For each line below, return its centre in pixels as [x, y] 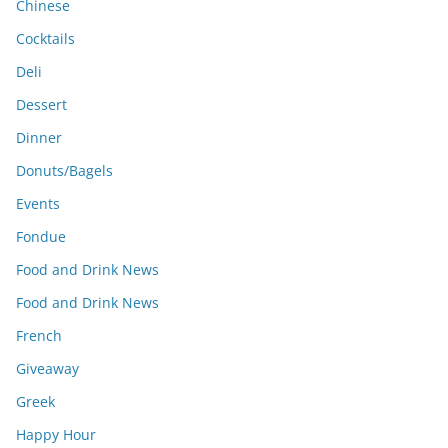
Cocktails [45, 38]
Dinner [39, 137]
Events [38, 203]
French [39, 335]
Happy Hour [56, 434]
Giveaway [47, 368]
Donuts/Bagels [64, 170]
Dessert [41, 104]
